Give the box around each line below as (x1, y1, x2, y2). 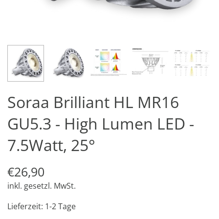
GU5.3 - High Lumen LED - (7, 112, 194, 134)
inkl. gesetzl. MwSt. (7, 180, 76, 191)
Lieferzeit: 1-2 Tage (7, 200, 76, 212)
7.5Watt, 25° (7, 134, 95, 155)
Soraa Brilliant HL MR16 (7, 91, 179, 112)
